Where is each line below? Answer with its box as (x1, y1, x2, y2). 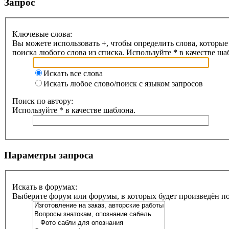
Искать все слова (43, 69, 103, 78)
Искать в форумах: (12, 182, 77, 192)
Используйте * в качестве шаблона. (12, 106, 135, 114)
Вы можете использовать (12, 39, 102, 48)
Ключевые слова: (12, 30, 72, 38)
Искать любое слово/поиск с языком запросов (43, 79, 203, 88)
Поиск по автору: (12, 97, 73, 105)
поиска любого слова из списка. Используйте (12, 48, 173, 57)
